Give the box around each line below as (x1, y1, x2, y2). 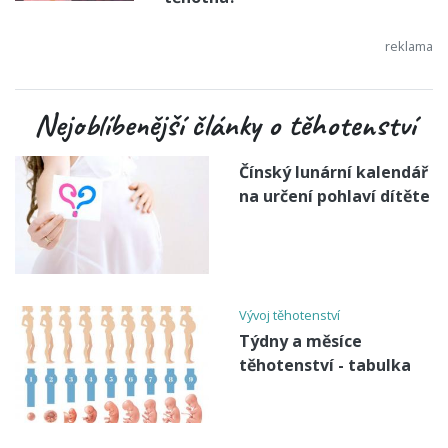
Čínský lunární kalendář (239, 161, 428, 184)
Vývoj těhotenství (239, 305, 340, 324)
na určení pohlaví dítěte (239, 185, 430, 208)
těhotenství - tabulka (239, 353, 411, 376)
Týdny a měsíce (239, 329, 362, 352)
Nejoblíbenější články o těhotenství (33, 104, 415, 146)
